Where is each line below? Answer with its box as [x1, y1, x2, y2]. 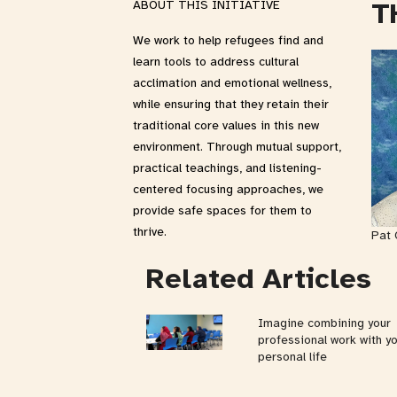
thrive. [133, 224, 167, 239]
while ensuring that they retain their [133, 97, 329, 112]
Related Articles [146, 261, 371, 296]
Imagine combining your [258, 315, 392, 331]
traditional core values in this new [133, 118, 319, 133]
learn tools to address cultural [133, 54, 299, 69]
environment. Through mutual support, [133, 139, 341, 154]
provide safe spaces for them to [133, 203, 312, 218]
